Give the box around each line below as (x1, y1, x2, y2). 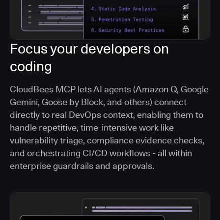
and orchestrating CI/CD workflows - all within (10, 147, 192, 158)
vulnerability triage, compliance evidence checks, (10, 135, 204, 145)
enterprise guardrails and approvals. (10, 160, 154, 171)
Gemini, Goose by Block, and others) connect (10, 96, 187, 107)
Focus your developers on (10, 40, 169, 57)
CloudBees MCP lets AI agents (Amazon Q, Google (10, 83, 209, 94)
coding (10, 57, 52, 75)
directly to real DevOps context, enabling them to (10, 109, 203, 120)
